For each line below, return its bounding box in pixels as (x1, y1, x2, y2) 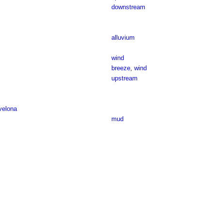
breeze (111, 64, 130, 72)
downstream (111, 3, 145, 11)
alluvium (111, 34, 135, 41)
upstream (111, 75, 138, 82)
